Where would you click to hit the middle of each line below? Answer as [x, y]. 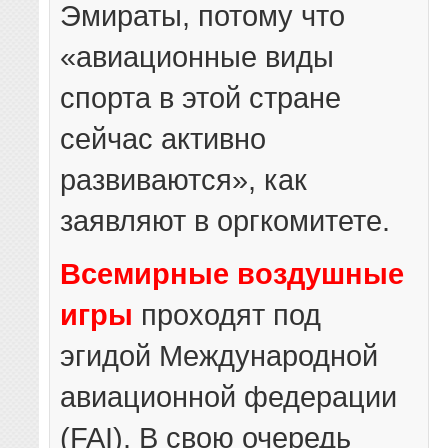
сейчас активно [163, 138]
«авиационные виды [197, 56]
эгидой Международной [219, 355]
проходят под [231, 314]
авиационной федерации [229, 396]
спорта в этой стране [201, 97]
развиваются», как [184, 179]
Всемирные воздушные [232, 273]
